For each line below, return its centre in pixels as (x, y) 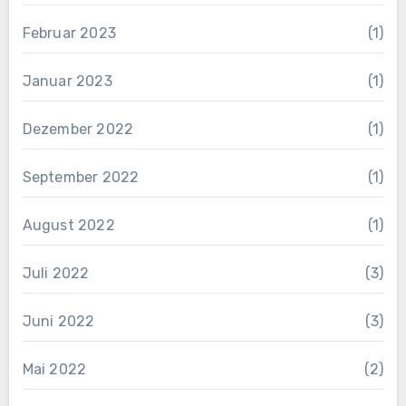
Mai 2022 (54, 369)
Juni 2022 (58, 321)
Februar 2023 (69, 33)
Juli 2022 (56, 273)
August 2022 (68, 225)
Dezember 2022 (78, 129)
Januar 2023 (67, 81)
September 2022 (81, 177)
